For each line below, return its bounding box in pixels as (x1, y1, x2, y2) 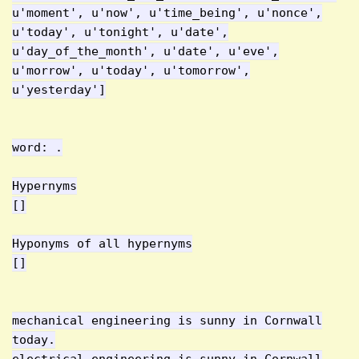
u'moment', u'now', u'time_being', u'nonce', (12, 6, 322, 20)
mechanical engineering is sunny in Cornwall (12, 313, 322, 328)
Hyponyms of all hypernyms (12, 236, 192, 251)
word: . (12, 140, 63, 155)
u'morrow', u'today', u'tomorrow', (12, 63, 250, 78)
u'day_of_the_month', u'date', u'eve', (12, 44, 279, 58)
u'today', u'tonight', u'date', (12, 25, 228, 39)
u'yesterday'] (12, 83, 106, 97)
